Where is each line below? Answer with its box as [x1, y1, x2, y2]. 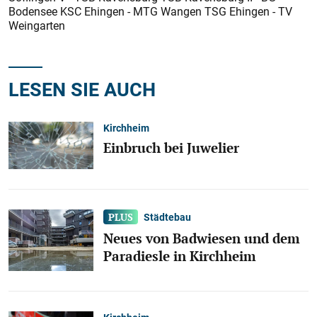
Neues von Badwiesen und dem [103, 229, 300, 248]
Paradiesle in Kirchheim [103, 246, 256, 265]
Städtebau [144, 210, 192, 224]
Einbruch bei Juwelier [103, 138, 239, 157]
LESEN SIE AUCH [8, 76, 156, 102]
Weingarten [8, 18, 65, 33]
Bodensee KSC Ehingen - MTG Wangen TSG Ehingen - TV [8, 4, 292, 19]
